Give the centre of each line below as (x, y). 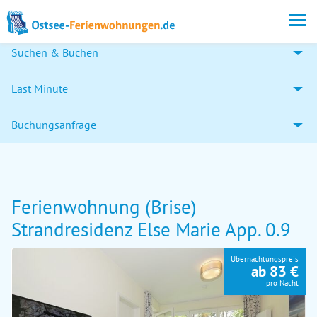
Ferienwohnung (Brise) (104, 207)
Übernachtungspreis (265, 259)
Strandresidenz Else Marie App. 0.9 (151, 229)
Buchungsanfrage (54, 125)
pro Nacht (282, 283)
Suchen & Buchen (55, 52)
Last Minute (40, 88)
